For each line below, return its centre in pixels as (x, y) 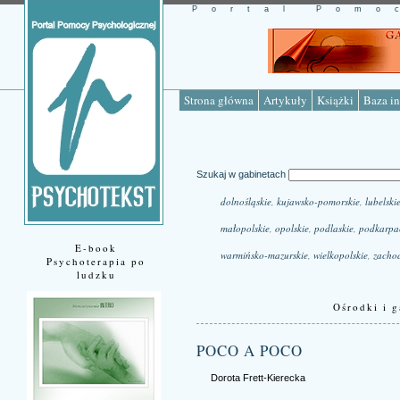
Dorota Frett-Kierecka (258, 377)
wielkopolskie (340, 255)
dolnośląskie (246, 202)
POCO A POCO (250, 351)
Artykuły (285, 100)
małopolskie (245, 229)
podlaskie (333, 229)
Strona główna (219, 100)
